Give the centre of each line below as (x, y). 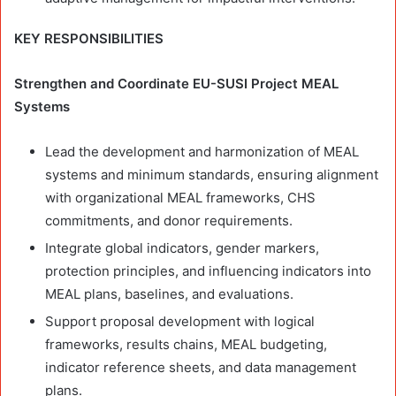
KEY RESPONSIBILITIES (89, 38)
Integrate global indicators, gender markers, (182, 247)
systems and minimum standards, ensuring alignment (212, 174)
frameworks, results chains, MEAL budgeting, (186, 344)
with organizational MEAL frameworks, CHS (180, 197)
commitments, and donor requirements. (169, 220)
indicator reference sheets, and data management (201, 367)
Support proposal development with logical (180, 321)
